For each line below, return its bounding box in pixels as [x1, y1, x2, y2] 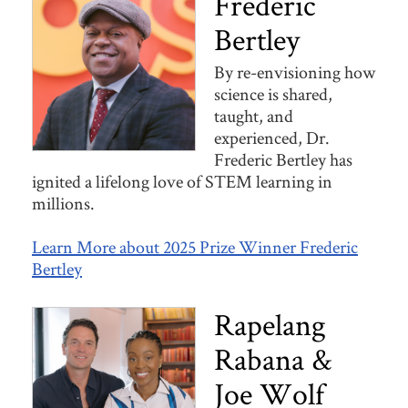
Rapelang [214, 304, 326, 345]
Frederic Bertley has [214, 148, 352, 172]
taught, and [214, 104, 293, 128]
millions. [32, 191, 95, 216]
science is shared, [214, 82, 332, 107]
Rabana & [214, 339, 331, 380]
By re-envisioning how [214, 60, 375, 85]
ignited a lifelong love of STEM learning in [32, 169, 332, 194]
